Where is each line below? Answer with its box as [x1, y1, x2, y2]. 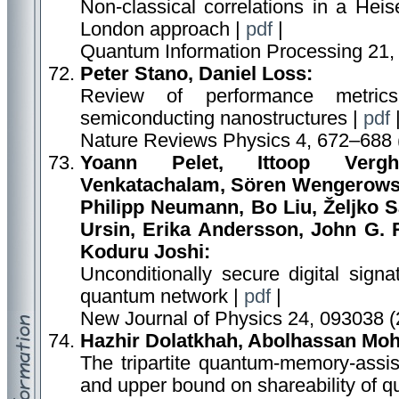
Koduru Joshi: [80, 241, 210, 263]
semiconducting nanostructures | [80, 108, 363, 129]
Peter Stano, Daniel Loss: [80, 63, 313, 85]
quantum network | [80, 286, 244, 307]
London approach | [80, 19, 246, 40]
